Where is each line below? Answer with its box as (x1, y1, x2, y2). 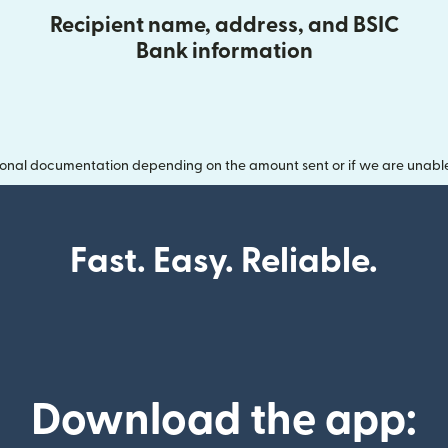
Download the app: (31, 399, 417, 443)
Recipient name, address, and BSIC (49, 14, 399, 37)
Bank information (135, 40, 313, 63)
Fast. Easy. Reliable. (70, 244, 378, 280)
